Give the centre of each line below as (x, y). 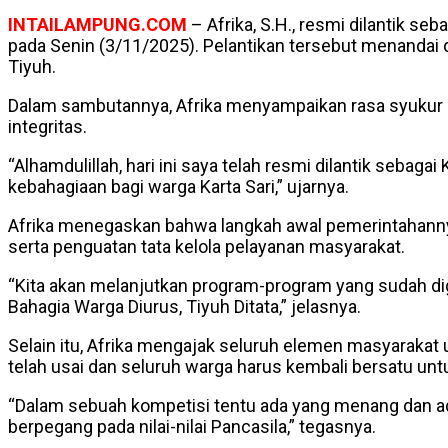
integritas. (47, 127)
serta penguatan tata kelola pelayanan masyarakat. (206, 247)
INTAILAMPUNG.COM (97, 25)
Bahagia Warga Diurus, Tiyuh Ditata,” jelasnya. (184, 307)
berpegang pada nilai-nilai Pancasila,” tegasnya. (192, 427)
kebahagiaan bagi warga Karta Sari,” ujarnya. (178, 187)
